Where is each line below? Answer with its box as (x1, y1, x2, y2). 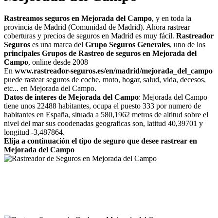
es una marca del (30, 40, 85, 49)
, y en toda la (152, 14, 191, 23)
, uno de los (170, 40, 205, 49)
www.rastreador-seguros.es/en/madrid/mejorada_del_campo (15, 67, 213, 75)
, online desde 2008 (28, 58, 88, 67)
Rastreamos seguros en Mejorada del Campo (4, 14, 152, 23)
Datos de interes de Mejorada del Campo (4, 93, 139, 102)
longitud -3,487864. (4, 128, 65, 137)
